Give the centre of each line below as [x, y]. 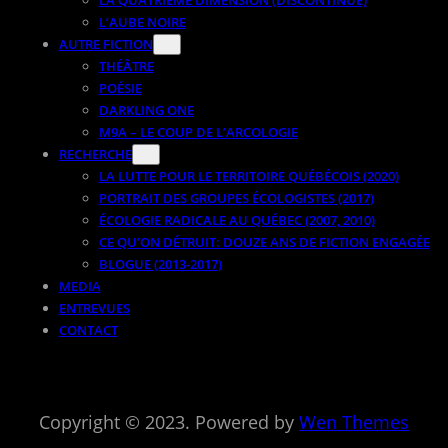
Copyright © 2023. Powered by [169, 421]
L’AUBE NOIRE [142, 21]
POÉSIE [120, 87]
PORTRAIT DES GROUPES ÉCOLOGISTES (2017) [236, 197]
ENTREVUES [94, 307]
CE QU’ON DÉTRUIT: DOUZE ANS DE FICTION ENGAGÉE [264, 241]
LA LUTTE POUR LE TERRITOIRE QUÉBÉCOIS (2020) [248, 175]
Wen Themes [354, 421]
